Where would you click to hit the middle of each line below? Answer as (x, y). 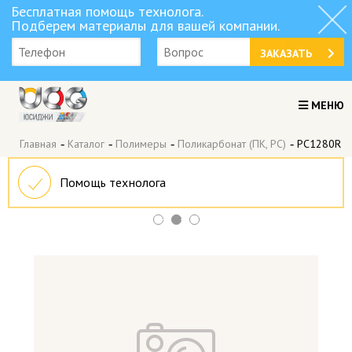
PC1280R (319, 144)
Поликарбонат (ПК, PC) (232, 144)
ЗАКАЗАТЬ (286, 53)
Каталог (86, 144)
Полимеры (141, 144)
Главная (38, 144)
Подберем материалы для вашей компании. (145, 26)
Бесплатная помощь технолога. (107, 11)
